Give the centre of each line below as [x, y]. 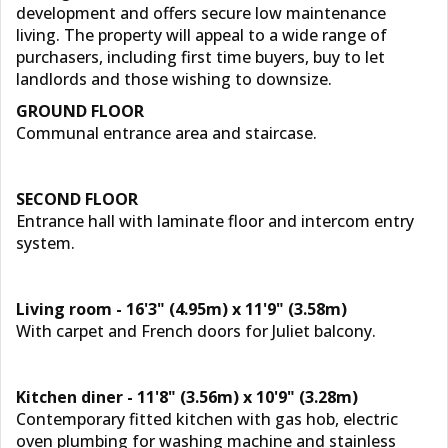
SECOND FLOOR [77, 199]
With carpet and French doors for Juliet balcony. [196, 331]
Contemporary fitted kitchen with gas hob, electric [207, 419]
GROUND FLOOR [80, 111]
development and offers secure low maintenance [201, 13]
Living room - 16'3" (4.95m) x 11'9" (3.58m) [181, 309]
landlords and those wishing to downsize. [174, 79]
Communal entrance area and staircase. [166, 133]
